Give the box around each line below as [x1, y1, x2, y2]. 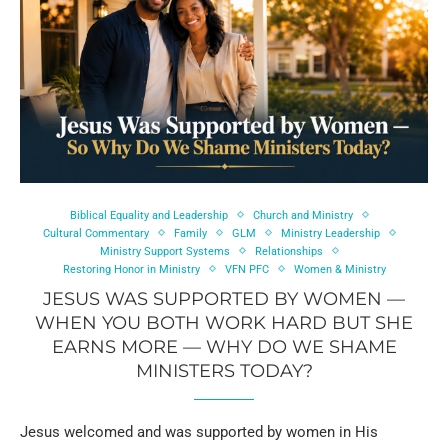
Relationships [255, 244, 323, 258]
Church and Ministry [253, 208, 353, 222]
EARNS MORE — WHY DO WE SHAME [51, 335, 397, 358]
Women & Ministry [293, 262, 386, 276]
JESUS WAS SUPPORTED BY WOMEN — [43, 287, 405, 310]
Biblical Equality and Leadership [70, 208, 228, 222]
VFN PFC [224, 262, 269, 276]
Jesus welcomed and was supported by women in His [20, 422, 378, 441]
